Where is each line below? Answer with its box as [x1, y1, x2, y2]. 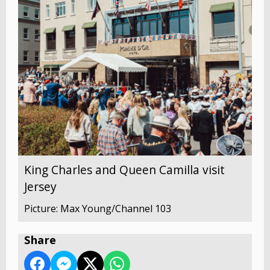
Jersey [24, 178, 57, 195]
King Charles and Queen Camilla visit [24, 161, 225, 178]
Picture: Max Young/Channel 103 [24, 201, 171, 215]
